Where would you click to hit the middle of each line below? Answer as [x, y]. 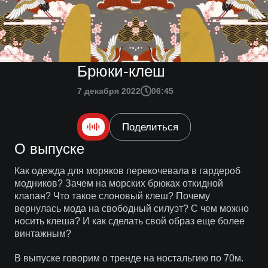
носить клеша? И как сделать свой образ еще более [129, 221]
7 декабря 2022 [109, 91]
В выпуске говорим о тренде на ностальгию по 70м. [129, 258]
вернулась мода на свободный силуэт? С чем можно [131, 208]
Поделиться [150, 127]
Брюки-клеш [121, 71]
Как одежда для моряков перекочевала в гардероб [127, 171]
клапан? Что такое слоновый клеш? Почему [112, 196]
